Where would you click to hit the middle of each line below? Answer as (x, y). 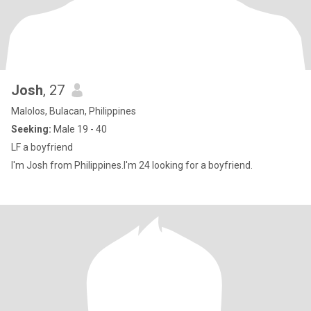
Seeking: (31, 129)
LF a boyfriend (43, 147)
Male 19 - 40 (79, 129)
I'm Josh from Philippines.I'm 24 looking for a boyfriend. (132, 165)
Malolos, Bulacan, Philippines (74, 111)
